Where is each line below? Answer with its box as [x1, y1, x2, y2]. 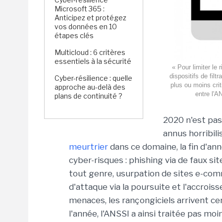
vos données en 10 [55, 22, 117, 31]
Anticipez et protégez [55, 13, 126, 22]
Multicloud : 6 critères [55, 48, 125, 56]
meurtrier [69, 142, 108, 152]
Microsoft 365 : [55, 4, 105, 13]
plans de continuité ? [55, 92, 122, 100]
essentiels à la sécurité [55, 57, 131, 65]
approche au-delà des [55, 83, 125, 91]
